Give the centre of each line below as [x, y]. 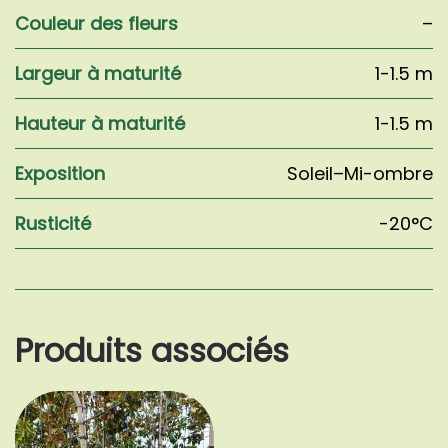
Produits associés [152, 351]
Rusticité [53, 224]
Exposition [60, 174]
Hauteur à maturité [100, 124]
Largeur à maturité [98, 74]
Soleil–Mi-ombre [360, 174]
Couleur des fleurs [96, 24]
